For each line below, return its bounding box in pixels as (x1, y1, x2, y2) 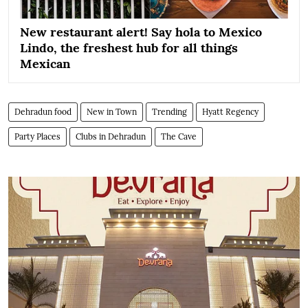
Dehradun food (14, 107, 71, 118)
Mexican (20, 56, 70, 72)
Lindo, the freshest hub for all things (20, 40, 238, 56)
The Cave (161, 131, 197, 142)
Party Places (14, 131, 60, 142)
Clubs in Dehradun (76, 131, 146, 142)
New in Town (87, 107, 137, 118)
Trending (152, 107, 187, 118)
